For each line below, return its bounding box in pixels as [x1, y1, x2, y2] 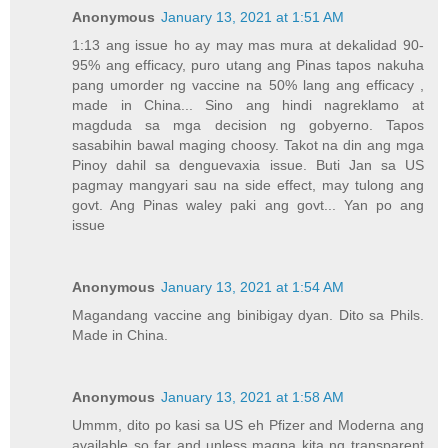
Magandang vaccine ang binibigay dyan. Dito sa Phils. [72, 306, 424, 323]
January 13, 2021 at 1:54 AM [161, 278, 345, 295]
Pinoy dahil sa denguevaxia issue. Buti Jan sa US [72, 156, 424, 173]
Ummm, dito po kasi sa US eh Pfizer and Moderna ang [72, 416, 424, 433]
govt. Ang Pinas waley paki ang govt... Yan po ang [72, 196, 424, 213]
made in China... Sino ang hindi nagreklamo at [72, 96, 424, 113]
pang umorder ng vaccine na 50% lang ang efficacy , [72, 76, 424, 93]
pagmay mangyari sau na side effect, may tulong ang [72, 176, 424, 193]
